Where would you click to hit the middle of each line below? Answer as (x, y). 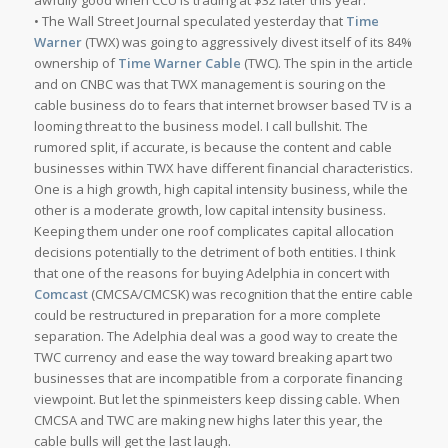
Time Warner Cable (179, 63)
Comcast (60, 294)
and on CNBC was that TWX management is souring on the (209, 84)
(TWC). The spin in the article (326, 63)
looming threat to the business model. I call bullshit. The (200, 126)
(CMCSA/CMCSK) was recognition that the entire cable (250, 294)
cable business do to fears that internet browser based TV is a (222, 105)
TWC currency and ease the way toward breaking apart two (213, 357)
